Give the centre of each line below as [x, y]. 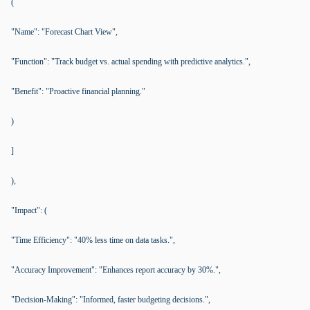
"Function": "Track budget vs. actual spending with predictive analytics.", [131, 62]
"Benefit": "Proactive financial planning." [78, 91]
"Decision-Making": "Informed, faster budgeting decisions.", [111, 300]
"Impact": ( [29, 210]
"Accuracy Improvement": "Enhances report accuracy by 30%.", [116, 270]
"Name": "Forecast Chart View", [64, 32]
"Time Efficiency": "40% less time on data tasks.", [93, 240]
